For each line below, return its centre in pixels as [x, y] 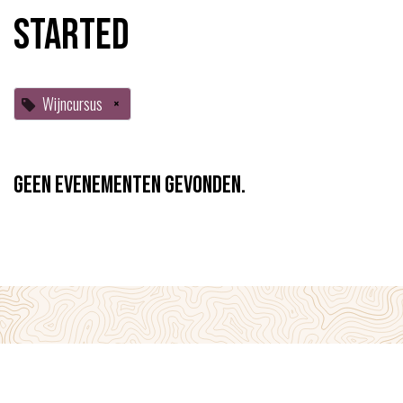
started [72, 36]
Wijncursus [72, 104]
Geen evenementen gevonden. [130, 186]
